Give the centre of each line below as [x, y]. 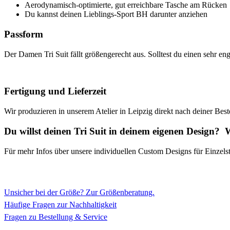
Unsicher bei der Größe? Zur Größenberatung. [79, 192]
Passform [24, 34]
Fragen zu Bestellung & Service [56, 217]
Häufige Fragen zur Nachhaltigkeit [60, 204]
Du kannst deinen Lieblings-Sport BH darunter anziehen [116, 14]
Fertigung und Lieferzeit [55, 91]
